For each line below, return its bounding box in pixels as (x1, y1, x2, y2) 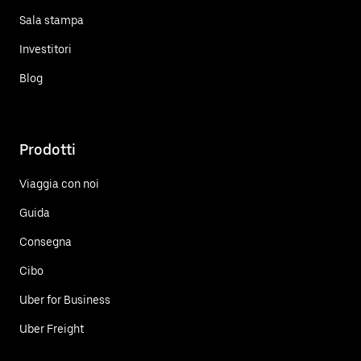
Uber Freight (19, 322, 84, 335)
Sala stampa (19, 13, 84, 27)
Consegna (19, 234, 72, 248)
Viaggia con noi (19, 176, 99, 190)
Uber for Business (19, 293, 110, 306)
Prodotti (19, 140, 76, 158)
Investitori (19, 42, 72, 56)
